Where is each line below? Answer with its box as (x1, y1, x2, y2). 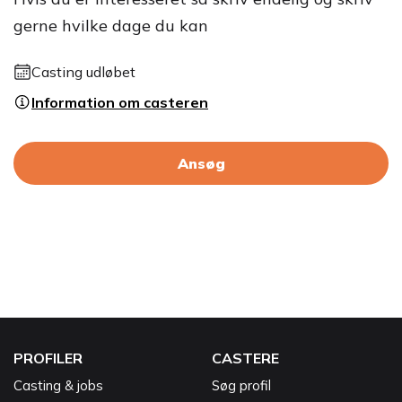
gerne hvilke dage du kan (13, 15, 208, 36)
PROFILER (13, 349, 83, 367)
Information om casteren (31, 93, 208, 111)
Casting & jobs (13, 377, 103, 394)
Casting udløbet (31, 63, 135, 81)
